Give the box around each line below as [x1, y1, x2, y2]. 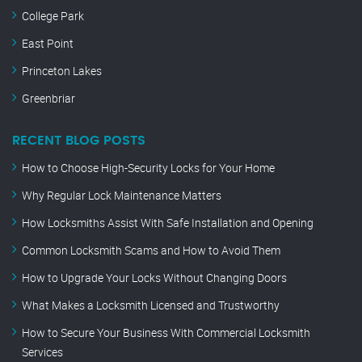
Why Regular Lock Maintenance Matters [22, 187, 221, 204]
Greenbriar [22, 90, 75, 107]
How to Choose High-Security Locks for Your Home [22, 160, 275, 176]
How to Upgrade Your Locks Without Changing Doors [22, 270, 287, 286]
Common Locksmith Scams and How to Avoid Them [22, 242, 280, 259]
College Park [22, 8, 84, 24]
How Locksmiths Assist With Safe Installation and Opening [22, 215, 314, 231]
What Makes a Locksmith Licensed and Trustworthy [22, 297, 280, 314]
